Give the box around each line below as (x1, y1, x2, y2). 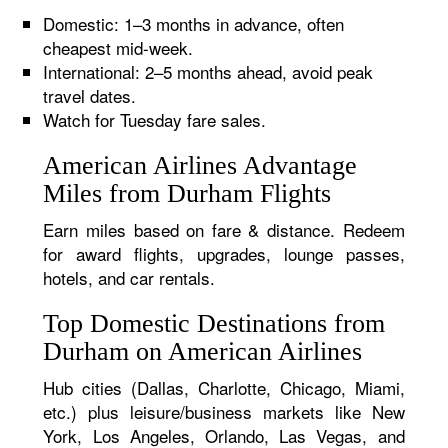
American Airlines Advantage (43, 151, 358, 180)
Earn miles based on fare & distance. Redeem (43, 217, 405, 242)
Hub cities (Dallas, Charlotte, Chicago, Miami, (43, 375, 405, 400)
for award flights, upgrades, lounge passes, (43, 241, 405, 266)
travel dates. (43, 83, 137, 108)
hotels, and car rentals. (43, 265, 216, 290)
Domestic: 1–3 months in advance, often (43, 11, 345, 36)
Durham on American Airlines (43, 337, 363, 366)
